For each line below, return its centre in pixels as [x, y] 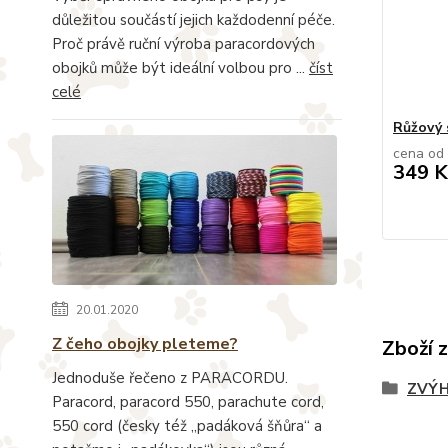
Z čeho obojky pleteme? [145, 343]
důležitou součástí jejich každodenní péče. [193, 19]
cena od [418, 153]
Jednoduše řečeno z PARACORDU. [170, 377]
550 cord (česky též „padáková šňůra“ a [187, 425]
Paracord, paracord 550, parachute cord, [188, 401]
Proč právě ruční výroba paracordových [183, 43]
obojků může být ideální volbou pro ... [180, 67]
